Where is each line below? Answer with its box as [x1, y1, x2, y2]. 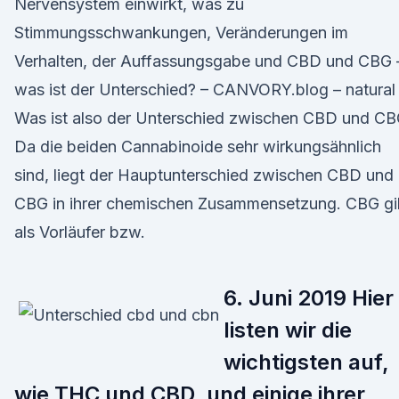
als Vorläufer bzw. [14, 223, 145, 241]
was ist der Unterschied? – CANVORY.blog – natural [14, 80, 395, 99]
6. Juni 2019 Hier [224, 285, 394, 311]
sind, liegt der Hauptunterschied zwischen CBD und [14, 166, 394, 184]
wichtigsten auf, [224, 349, 389, 375]
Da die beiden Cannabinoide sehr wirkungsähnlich [14, 137, 381, 156]
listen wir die [224, 317, 352, 343]
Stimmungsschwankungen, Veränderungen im [14, 23, 348, 42]
